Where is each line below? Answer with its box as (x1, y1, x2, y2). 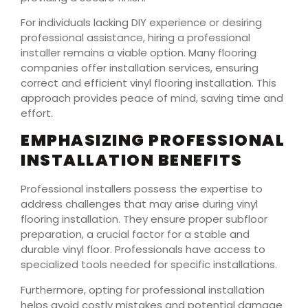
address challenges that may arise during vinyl (21, 197, 258, 212)
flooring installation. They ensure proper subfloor (21, 212, 267, 227)
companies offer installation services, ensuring (21, 60, 258, 75)
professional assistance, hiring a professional (21, 30, 250, 45)
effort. (21, 105, 53, 120)
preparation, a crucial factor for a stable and (21, 227, 250, 242)
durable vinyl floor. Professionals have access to (21, 242, 265, 257)
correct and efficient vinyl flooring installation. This (21, 75, 276, 90)
